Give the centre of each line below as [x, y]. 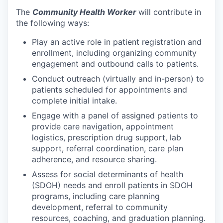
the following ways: [53, 23]
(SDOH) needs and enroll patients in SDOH [112, 185]
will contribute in [170, 12]
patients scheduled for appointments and [110, 90]
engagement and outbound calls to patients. [115, 64]
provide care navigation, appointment [103, 126]
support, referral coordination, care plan [108, 148]
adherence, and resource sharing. [94, 159]
